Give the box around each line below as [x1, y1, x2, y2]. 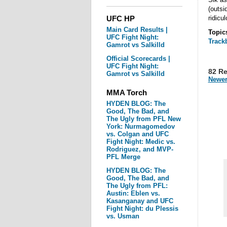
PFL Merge [106, 153, 140, 161]
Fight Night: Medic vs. [106, 138, 175, 145]
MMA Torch [106, 88, 147, 97]
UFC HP [106, 14, 135, 23]
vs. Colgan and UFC [106, 130, 169, 138]
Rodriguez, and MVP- [106, 145, 173, 153]
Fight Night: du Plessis [106, 205, 178, 212]
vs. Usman [106, 212, 139, 220]
